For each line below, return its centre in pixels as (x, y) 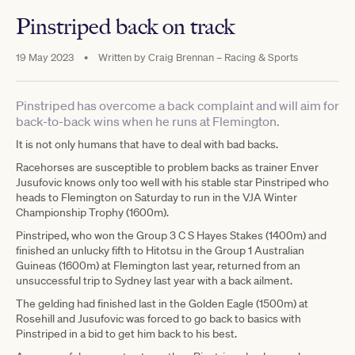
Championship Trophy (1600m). (92, 212)
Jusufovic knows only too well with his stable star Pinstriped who (172, 182)
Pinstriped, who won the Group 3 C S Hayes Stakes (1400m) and (171, 235)
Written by (122, 57)
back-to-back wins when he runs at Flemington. (148, 121)
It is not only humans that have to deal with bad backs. (147, 144)
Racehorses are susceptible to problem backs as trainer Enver (167, 167)
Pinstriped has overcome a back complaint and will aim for (177, 105)
